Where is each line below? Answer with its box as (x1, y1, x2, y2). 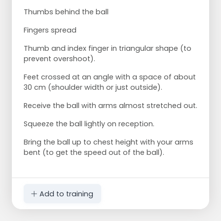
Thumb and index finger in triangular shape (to (24, 43, 191, 54)
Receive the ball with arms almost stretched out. (24, 101, 197, 111)
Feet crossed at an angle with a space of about (24, 72, 196, 82)
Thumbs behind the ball (24, 7, 109, 17)
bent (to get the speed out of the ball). (24, 147, 164, 158)
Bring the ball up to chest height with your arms (24, 137, 193, 147)
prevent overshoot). (24, 54, 95, 64)
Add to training (37, 188, 94, 199)
